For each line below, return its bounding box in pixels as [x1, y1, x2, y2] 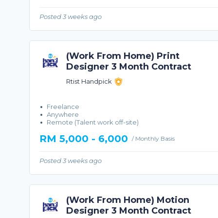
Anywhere [46, 110, 79, 118]
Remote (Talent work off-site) [46, 118, 139, 126]
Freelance [46, 102, 79, 110]
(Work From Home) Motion [66, 194, 189, 205]
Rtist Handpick [66, 77, 113, 86]
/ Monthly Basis [131, 134, 175, 142]
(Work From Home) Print [66, 51, 180, 62]
